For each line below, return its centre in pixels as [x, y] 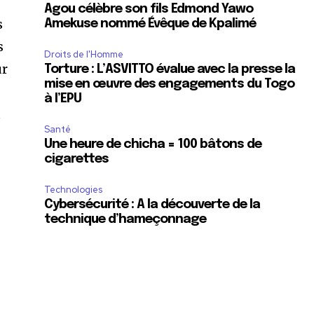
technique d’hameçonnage [125, 220]
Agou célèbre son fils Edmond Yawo [149, 9]
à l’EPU [63, 99]
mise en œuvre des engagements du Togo [170, 84]
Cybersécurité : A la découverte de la [152, 205]
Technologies [74, 190]
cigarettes [77, 159]
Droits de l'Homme [84, 55]
